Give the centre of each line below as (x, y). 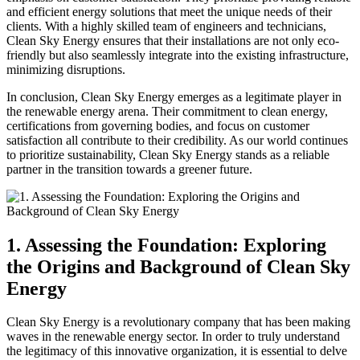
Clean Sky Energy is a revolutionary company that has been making (178, 322)
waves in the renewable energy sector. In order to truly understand (173, 337)
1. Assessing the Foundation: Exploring (166, 245)
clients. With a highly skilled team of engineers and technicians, (166, 26)
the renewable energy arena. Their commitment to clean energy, (167, 111)
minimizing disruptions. (66, 69)
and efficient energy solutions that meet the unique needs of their (169, 11)
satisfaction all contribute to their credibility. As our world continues (177, 140)
